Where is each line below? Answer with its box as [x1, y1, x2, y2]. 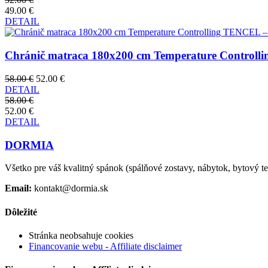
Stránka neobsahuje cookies [29, 230, 133, 240]
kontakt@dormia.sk [32, 183, 108, 194]
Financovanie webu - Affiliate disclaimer [29, 240, 182, 251]
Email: [5, 183, 32, 194]
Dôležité [5, 206, 37, 217]
